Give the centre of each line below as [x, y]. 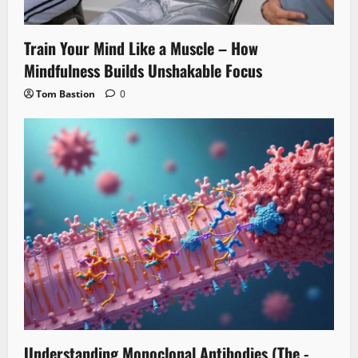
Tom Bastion [66, 93]
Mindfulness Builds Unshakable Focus [143, 70]
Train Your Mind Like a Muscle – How [141, 48]
